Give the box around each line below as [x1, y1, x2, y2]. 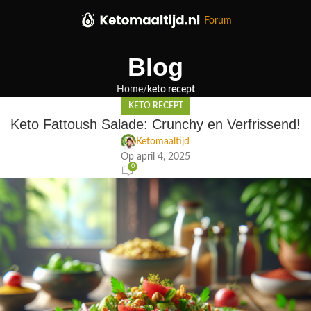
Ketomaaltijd [136, 137, 190, 147]
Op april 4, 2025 [121, 152, 190, 162]
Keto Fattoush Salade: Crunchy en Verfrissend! [10, 117, 301, 133]
